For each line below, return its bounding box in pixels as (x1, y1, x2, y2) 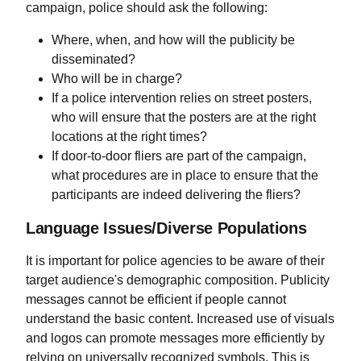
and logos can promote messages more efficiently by (26, 331, 325, 346)
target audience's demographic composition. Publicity (26, 273, 330, 288)
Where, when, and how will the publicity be (52, 33, 295, 48)
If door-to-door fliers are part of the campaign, (52, 149, 306, 164)
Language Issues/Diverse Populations (26, 219, 307, 238)
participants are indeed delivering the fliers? (52, 188, 301, 202)
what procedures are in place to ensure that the (52, 168, 318, 183)
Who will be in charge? (52, 72, 182, 86)
